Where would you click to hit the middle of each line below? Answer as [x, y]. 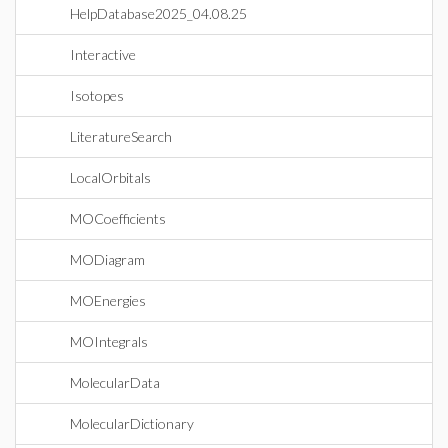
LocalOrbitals [110, 177]
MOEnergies [108, 300]
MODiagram [107, 259]
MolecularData [115, 382]
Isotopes [97, 95]
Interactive [103, 54]
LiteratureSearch [121, 136]
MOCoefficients [118, 218]
